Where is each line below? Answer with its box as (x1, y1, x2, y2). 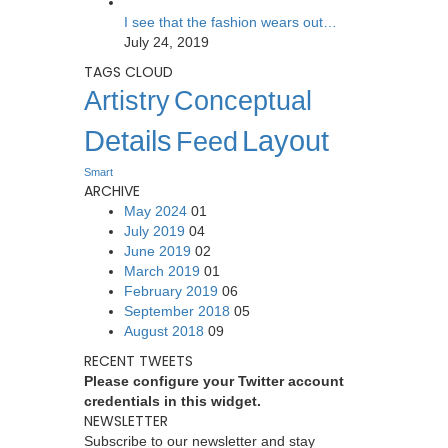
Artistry (83, 86, 170, 116)
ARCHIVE (83, 181, 140, 201)
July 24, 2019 (123, 34, 209, 50)
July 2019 (123, 223, 185, 239)
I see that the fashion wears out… (123, 14, 337, 30)
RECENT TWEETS (83, 351, 193, 371)
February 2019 (123, 283, 218, 299)
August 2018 (123, 323, 204, 339)
